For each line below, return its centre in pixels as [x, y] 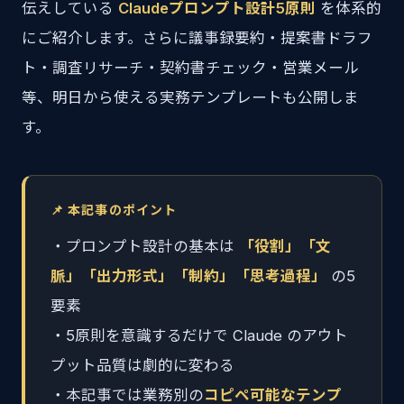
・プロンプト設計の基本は [145, 246]
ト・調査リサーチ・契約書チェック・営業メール [190, 68]
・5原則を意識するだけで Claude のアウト [199, 335]
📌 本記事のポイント [114, 210]
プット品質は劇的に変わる [142, 365]
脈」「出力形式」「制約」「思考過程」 [188, 276]
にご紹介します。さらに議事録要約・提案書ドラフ [197, 38]
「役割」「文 [285, 246]
